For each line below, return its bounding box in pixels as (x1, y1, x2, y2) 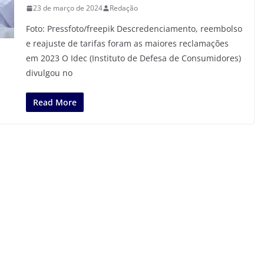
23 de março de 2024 (33, 3, 103, 13)
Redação (110, 3, 138, 13)
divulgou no (26, 67, 72, 78)
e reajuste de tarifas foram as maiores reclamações (26, 38, 229, 49)
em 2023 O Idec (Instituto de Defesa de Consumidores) (26, 52, 241, 64)
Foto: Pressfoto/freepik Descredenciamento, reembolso (26, 23, 242, 34)
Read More (33, 97, 77, 108)
